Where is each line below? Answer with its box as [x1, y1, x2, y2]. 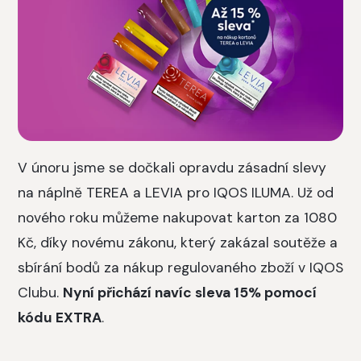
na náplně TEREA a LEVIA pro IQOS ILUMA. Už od [18, 183, 334, 201]
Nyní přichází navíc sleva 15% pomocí [63, 283, 317, 301]
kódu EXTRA [18, 308, 102, 326]
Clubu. [18, 283, 63, 301]
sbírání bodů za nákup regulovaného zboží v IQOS [18, 258, 343, 276]
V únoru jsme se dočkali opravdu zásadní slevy [18, 158, 326, 176]
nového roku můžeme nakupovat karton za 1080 [18, 208, 337, 226]
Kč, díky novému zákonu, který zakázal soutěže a [18, 233, 338, 251]
